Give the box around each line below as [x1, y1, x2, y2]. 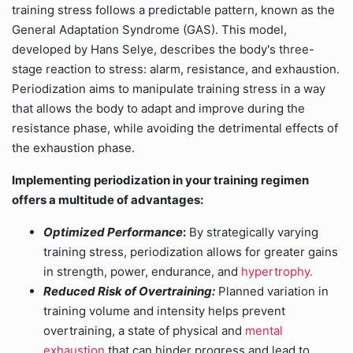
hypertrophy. [241, 264, 313, 279]
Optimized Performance [43, 225, 183, 240]
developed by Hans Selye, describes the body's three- [12, 42, 314, 57]
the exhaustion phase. [12, 140, 135, 155]
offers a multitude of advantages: [12, 192, 203, 207]
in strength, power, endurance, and [43, 264, 241, 279]
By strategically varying [186, 225, 318, 240]
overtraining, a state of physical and [43, 323, 245, 338]
